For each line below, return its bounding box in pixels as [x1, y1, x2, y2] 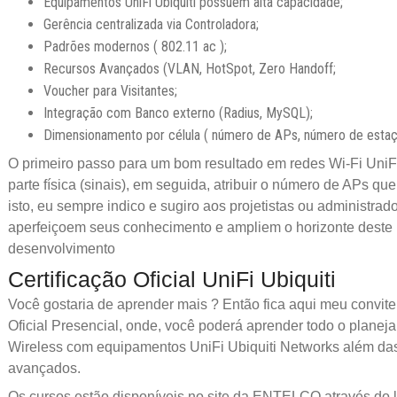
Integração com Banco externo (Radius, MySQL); [43, 104, 314, 121]
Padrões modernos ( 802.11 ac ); [43, 37, 228, 55]
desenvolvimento [8, 241, 116, 257]
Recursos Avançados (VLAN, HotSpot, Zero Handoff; [43, 59, 337, 77]
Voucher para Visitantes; [43, 82, 178, 99]
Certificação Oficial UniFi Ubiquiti [8, 266, 337, 292]
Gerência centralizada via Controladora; [43, 15, 260, 33]
